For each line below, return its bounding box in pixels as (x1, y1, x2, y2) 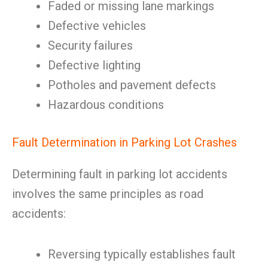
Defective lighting (48, 58, 141, 72)
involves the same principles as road (12, 187, 203, 201)
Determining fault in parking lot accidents (12, 167, 227, 181)
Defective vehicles (48, 19, 146, 33)
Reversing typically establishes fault (48, 247, 236, 261)
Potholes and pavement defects (48, 78, 216, 92)
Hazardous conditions (48, 98, 164, 112)
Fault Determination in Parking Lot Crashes (12, 135, 237, 150)
